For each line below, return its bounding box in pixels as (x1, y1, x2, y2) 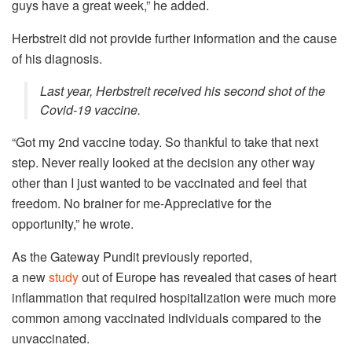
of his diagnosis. (12, 49, 102, 68)
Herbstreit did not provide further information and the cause (12, 28, 337, 47)
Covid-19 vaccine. (40, 100, 141, 119)
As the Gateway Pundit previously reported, (12, 247, 252, 266)
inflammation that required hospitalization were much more (12, 288, 336, 306)
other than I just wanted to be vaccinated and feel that (12, 173, 306, 192)
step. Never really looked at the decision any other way (12, 152, 315, 171)
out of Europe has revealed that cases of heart (79, 267, 336, 286)
